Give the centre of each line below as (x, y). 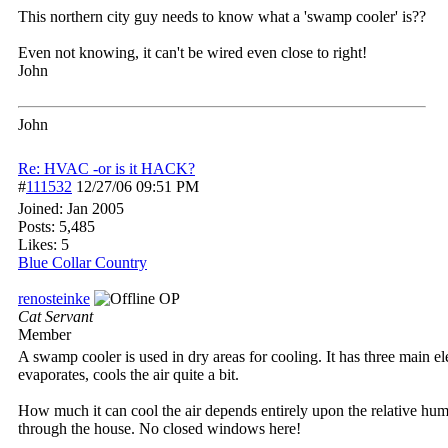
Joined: (42, 208)
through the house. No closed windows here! (159, 428)
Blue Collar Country (82, 262)
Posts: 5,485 (56, 226)
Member (44, 334)
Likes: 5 (43, 244)
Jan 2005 (95, 208)
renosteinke (54, 298)
